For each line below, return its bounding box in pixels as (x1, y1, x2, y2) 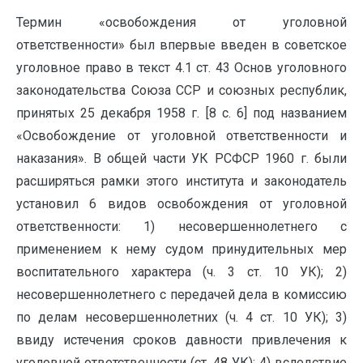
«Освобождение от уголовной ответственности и (16, 128, 347, 143)
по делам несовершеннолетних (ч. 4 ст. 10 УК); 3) (16, 310, 347, 325)
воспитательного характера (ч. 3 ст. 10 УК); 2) (16, 264, 347, 280)
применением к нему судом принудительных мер (16, 241, 347, 257)
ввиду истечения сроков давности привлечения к (16, 332, 347, 348)
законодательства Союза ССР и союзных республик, (16, 83, 347, 98)
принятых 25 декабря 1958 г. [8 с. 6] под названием (16, 105, 347, 121)
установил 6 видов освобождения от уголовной (16, 196, 347, 211)
